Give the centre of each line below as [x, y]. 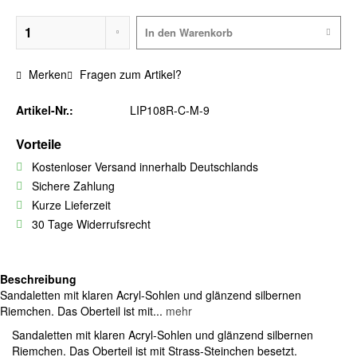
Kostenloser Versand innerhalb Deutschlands [145, 167]
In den [160, 32]
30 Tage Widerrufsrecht [91, 224]
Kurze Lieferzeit [71, 205]
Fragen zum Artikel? [129, 74]
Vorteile [39, 144]
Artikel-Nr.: [45, 110]
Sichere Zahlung [73, 186]
